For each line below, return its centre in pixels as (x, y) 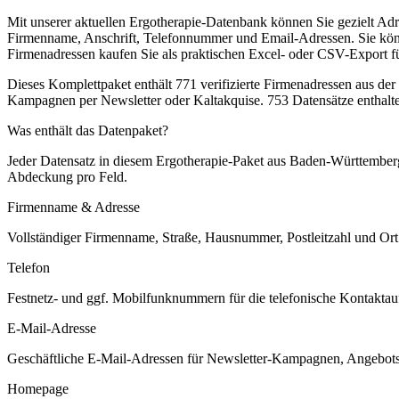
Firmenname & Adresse (73, 207)
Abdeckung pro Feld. (67, 176)
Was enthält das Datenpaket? (88, 130)
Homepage (38, 388)
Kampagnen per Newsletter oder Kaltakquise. (135, 100)
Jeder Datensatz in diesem (81, 160)
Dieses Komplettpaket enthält (91, 84)
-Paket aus (259, 160)
